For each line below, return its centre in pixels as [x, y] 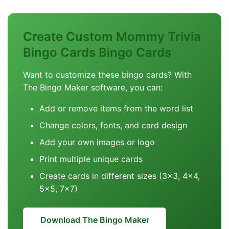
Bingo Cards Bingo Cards [97, 52]
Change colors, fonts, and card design [113, 125]
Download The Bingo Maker [95, 220]
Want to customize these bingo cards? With [107, 75]
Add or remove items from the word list [116, 108]
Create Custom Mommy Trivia [112, 37]
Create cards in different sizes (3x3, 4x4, [120, 176]
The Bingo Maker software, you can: [93, 87]
